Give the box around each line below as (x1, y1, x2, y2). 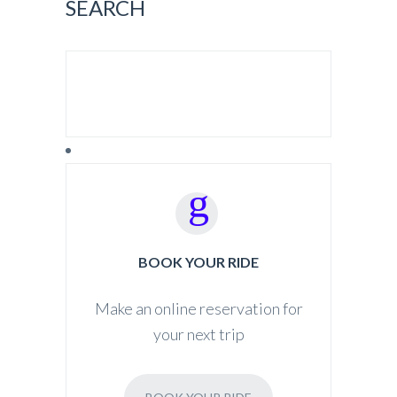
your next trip (152, 324, 245, 344)
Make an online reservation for (94, 299, 303, 318)
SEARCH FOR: (84, 74, 150, 87)
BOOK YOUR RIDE (138, 253, 259, 270)
